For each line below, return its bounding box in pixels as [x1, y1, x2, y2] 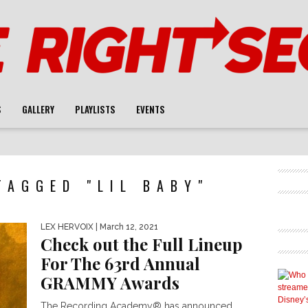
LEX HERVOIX [41, 222, 93, 232]
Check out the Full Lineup [41, 233, 243, 255]
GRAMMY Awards [41, 272, 179, 294]
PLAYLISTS [75, 102, 115, 116]
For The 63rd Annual [41, 252, 200, 274]
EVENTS [136, 102, 165, 116]
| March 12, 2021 [93, 222, 158, 232]
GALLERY [22, 102, 54, 116]
